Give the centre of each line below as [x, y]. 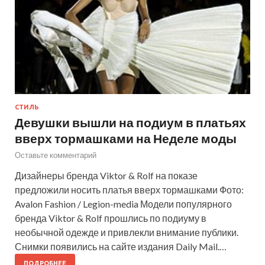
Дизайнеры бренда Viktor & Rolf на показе [106, 175]
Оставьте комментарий [56, 155]
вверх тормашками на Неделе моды [126, 138]
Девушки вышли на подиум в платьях [130, 122]
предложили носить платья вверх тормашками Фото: [129, 189]
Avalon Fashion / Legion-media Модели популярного [123, 203]
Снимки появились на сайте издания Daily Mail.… [121, 246]
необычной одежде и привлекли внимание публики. [127, 232]
